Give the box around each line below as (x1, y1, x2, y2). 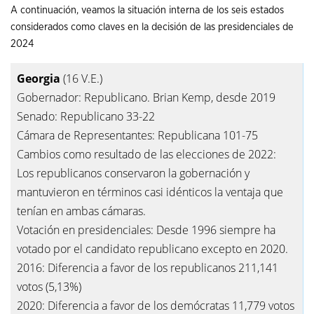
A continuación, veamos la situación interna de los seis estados (11, 5, 284, 16)
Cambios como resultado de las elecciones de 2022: (17, 146, 279, 162)
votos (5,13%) (17, 278, 81, 294)
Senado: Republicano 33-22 (17, 108, 155, 124)
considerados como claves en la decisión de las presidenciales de (11, 22, 294, 33)
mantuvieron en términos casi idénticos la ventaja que (17, 184, 283, 200)
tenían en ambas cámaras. (17, 203, 146, 219)
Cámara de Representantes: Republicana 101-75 (17, 127, 258, 143)
